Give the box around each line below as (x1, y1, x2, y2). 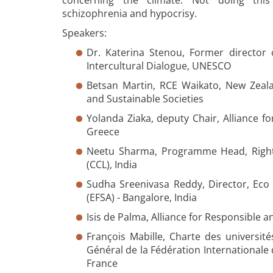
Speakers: (62, 26, 107, 40)
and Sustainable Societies (87, 92, 204, 105)
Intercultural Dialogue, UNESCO (87, 59, 231, 73)
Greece (87, 125, 119, 138)
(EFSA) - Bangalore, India (87, 191, 197, 204)
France (87, 257, 118, 270)
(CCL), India (87, 158, 137, 171)
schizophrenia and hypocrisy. (62, 7, 197, 20)
